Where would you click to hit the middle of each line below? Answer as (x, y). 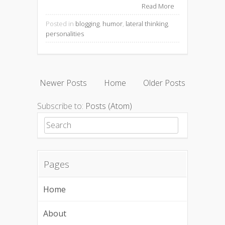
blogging (87, 23)
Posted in (61, 23)
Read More (158, 6)
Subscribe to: (61, 106)
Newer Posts (63, 83)
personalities (65, 33)
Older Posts (164, 83)
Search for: (64, 123)
